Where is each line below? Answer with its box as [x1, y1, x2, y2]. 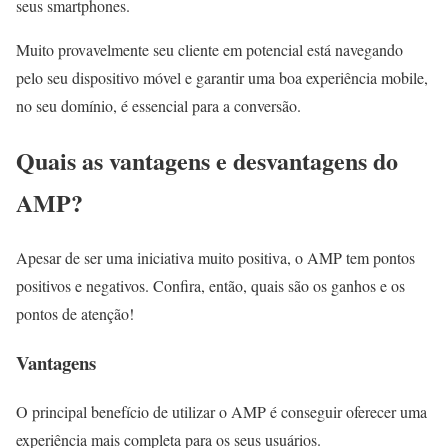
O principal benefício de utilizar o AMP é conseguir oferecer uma [16, 400, 427, 422]
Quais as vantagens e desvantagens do [16, 143, 398, 179]
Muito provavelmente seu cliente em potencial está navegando [16, 39, 403, 61]
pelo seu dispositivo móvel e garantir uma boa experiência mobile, [16, 67, 428, 89]
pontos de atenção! [16, 303, 134, 325]
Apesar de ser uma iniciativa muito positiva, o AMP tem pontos [16, 247, 415, 269]
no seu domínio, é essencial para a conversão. [16, 95, 301, 117]
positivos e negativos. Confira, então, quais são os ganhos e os [16, 275, 405, 297]
